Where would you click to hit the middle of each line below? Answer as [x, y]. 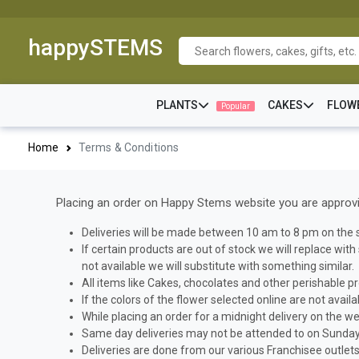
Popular [235, 106]
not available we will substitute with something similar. [218, 266]
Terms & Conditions [129, 147]
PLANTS [177, 105]
